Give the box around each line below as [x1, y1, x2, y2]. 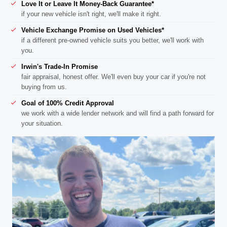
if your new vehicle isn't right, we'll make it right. [21, 10, 161, 18]
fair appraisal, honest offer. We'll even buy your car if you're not [21, 72, 206, 81]
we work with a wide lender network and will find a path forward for [21, 109, 214, 117]
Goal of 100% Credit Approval [21, 99, 114, 107]
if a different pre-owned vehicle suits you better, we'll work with [21, 36, 204, 44]
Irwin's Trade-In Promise [21, 62, 98, 70]
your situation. [21, 119, 63, 127]
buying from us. [21, 83, 67, 91]
